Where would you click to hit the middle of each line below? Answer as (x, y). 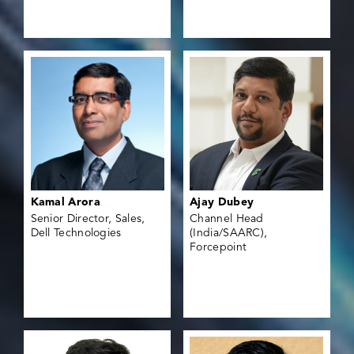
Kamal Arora (65, 203)
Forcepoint (218, 248)
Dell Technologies (76, 233)
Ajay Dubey (222, 203)
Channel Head (227, 219)
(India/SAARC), (229, 233)
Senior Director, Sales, (88, 219)
